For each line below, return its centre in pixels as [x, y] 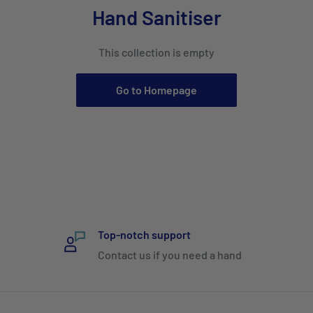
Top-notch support [145, 234]
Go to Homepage [156, 90]
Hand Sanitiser [156, 17]
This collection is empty [156, 52]
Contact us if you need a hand [170, 255]
